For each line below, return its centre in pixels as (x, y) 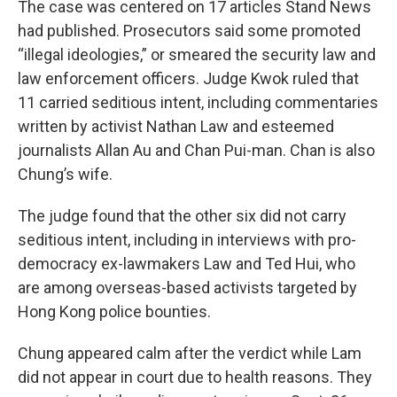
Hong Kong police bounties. (114, 311)
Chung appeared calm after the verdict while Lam (190, 353)
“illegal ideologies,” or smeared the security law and (197, 54)
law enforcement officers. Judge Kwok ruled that (188, 78)
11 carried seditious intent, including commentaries (198, 102)
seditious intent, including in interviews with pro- (187, 239)
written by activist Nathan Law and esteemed (176, 126)
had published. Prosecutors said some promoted (189, 30)
